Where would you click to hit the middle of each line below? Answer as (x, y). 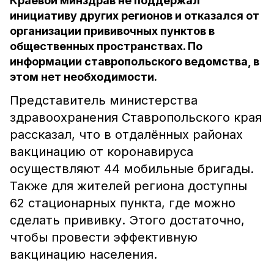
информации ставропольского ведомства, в (135, 61)
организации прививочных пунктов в (112, 31)
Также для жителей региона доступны (128, 186)
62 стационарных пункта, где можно (123, 203)
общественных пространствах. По (106, 46)
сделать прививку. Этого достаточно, (127, 220)
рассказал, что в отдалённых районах (126, 135)
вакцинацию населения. (83, 254)
